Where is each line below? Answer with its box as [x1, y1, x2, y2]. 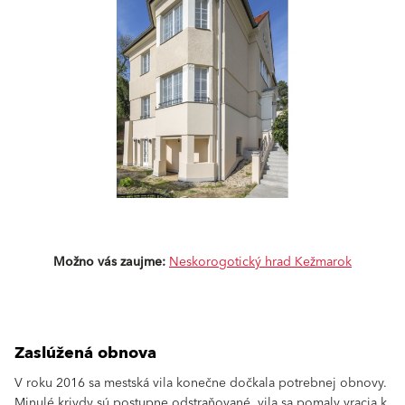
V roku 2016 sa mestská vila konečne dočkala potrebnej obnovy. [14, 372, 387, 394]
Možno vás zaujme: [53, 250, 165, 273]
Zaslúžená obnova [14, 338, 161, 367]
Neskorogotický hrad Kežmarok [169, 250, 352, 273]
